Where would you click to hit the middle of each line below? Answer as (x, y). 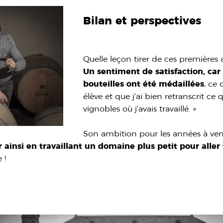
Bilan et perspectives (142, 20)
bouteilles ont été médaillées (144, 84)
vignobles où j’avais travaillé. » (140, 109)
